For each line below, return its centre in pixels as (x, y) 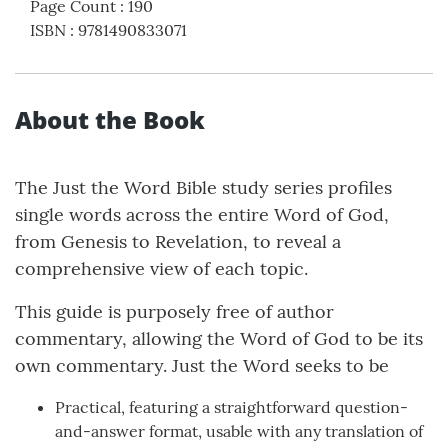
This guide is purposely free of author (174, 312)
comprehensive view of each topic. (161, 269)
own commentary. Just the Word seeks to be (202, 366)
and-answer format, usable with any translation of (239, 431)
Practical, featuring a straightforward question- (231, 407)
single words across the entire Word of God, (202, 215)
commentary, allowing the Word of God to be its (219, 339)
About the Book (110, 120)
